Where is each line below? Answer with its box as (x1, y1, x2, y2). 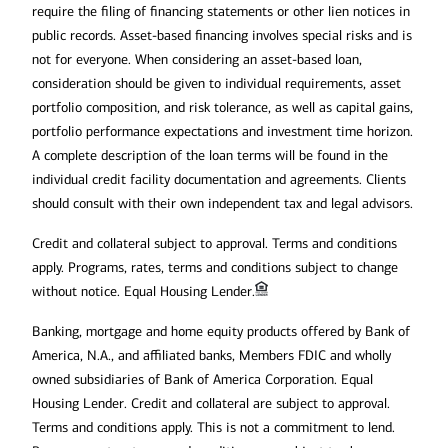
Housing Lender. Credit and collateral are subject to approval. (32, 395, 390, 412)
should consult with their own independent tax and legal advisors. (32, 195, 413, 212)
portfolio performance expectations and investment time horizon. (32, 123, 413, 140)
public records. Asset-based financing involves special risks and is (32, 27, 412, 44)
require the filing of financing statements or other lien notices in (32, 3, 410, 20)
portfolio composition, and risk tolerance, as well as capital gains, (32, 99, 413, 116)
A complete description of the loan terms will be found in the (32, 147, 388, 164)
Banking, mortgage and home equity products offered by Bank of (32, 323, 410, 340)
